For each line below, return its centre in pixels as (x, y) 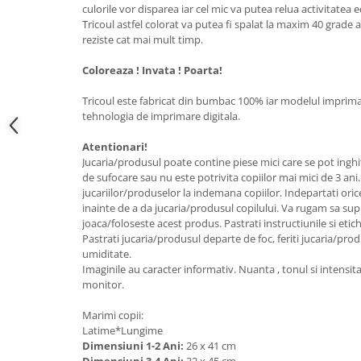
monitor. (103, 284)
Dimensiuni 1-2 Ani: (134, 346)
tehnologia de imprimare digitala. (161, 116)
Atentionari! (115, 147)
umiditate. (107, 254)
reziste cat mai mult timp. (143, 39)
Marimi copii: (113, 315)
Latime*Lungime (122, 330)
